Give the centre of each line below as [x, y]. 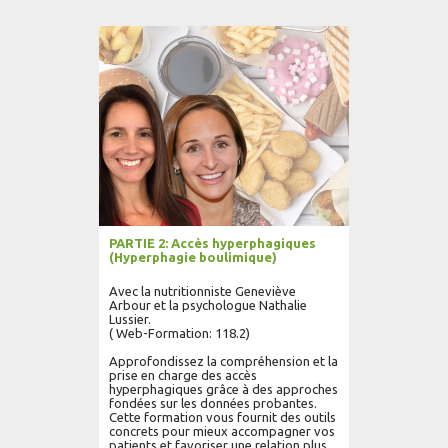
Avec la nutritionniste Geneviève [202, 291]
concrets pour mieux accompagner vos [222, 431]
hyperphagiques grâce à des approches [223, 389]
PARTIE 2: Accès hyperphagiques [212, 243]
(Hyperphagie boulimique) [193, 257]
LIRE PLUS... [291, 24]
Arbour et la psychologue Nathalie [208, 305]
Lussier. [130, 319]
